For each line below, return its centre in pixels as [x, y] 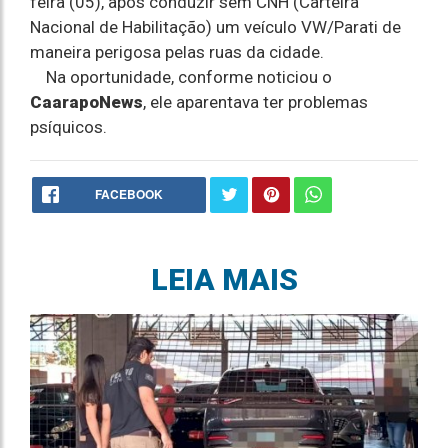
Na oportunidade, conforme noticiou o [181, 77]
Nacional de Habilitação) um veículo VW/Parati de [215, 27]
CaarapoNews [86, 102]
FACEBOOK [129, 194]
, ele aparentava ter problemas [255, 102]
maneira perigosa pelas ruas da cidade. [177, 52]
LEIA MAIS [224, 279]
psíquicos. [68, 127]
